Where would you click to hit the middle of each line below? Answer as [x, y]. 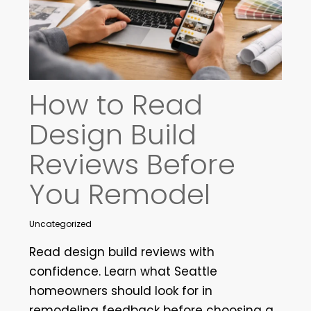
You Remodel [119, 194]
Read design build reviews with [121, 252]
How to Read [116, 104]
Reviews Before [132, 164]
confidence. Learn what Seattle [123, 271]
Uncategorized [60, 224]
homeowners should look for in [120, 291]
